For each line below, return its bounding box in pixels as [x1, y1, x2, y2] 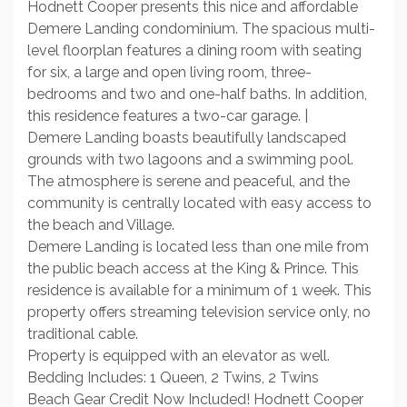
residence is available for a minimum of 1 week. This [27, 282, 372, 299]
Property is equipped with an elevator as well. [27, 347, 333, 364]
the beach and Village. [27, 216, 178, 233]
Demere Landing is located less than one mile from [27, 238, 369, 255]
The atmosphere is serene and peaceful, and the [27, 173, 350, 190]
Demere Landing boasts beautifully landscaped [27, 129, 346, 146]
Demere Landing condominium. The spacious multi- [27, 20, 375, 37]
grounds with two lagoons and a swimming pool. [27, 151, 353, 168]
